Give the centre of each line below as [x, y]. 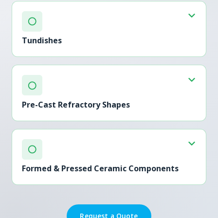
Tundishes [42, 41]
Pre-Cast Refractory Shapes [76, 104]
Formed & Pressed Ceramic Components [100, 169]
